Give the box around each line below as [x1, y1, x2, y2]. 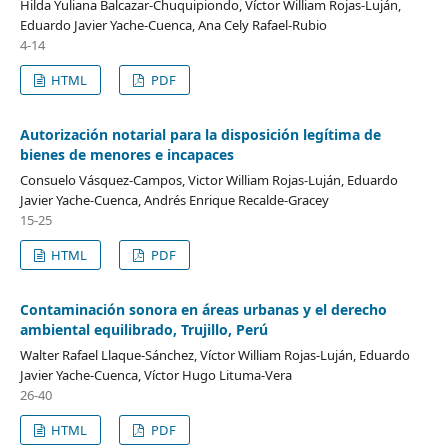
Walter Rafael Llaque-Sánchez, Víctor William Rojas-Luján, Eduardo [19, 345, 410, 364]
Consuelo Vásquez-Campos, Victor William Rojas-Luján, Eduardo [19, 170, 398, 189]
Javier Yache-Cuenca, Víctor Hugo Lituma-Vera [19, 365, 292, 384]
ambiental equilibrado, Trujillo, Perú [19, 319, 268, 339]
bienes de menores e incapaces [19, 144, 234, 164]
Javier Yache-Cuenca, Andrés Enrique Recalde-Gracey [19, 190, 329, 209]
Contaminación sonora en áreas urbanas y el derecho [19, 299, 387, 319]
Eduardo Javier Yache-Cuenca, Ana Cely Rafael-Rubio [19, 15, 327, 34]
